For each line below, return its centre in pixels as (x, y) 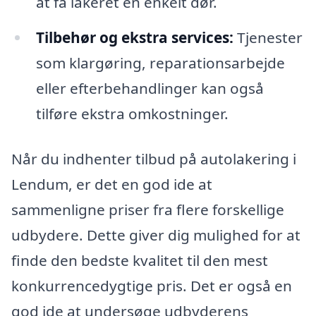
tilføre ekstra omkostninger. (132, 113)
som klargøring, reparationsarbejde (160, 62)
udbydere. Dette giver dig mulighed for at (156, 235)
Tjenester (268, 37)
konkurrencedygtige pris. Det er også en (152, 285)
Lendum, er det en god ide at (112, 184)
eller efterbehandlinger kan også (150, 88)
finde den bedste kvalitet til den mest (140, 260)
